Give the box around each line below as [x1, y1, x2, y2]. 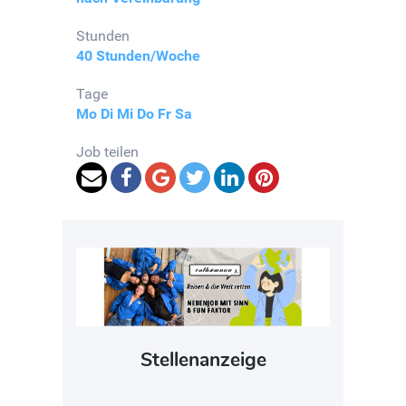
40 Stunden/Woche [76, 47, 200, 65]
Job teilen [76, 143, 139, 161]
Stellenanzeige [140, 347, 266, 373]
